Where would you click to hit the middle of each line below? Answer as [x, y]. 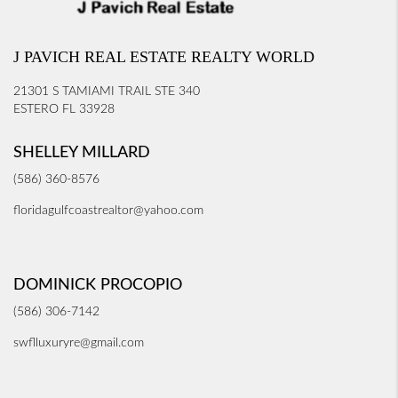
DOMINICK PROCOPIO [98, 285]
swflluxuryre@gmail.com [79, 343]
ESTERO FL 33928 [64, 109]
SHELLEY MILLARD [82, 153]
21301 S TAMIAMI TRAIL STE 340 [107, 92]
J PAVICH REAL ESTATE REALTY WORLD [164, 57]
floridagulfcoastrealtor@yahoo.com [108, 211]
